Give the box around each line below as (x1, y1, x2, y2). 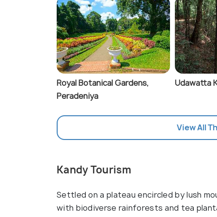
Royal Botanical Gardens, (57, 77, 149, 89)
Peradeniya (57, 91, 98, 102)
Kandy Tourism (57, 163, 131, 177)
